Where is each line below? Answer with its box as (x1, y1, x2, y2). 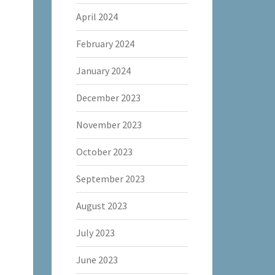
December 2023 (76, 91, 141, 104)
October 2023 (76, 145, 133, 158)
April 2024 (76, 10, 118, 23)
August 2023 (76, 199, 127, 212)
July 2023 (76, 227, 115, 239)
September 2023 (76, 172, 145, 185)
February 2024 (76, 37, 134, 50)
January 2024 (76, 64, 131, 77)
